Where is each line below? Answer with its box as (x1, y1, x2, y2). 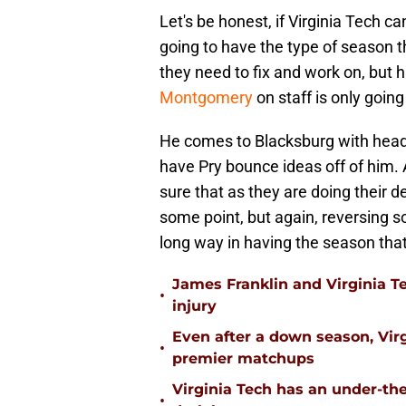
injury (172, 297, 217, 315)
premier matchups (172, 350, 314, 368)
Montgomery (159, 88, 253, 108)
